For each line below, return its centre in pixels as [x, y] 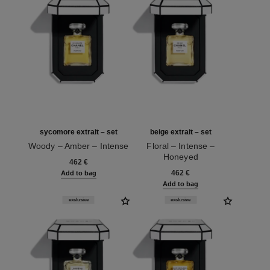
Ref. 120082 [51, 156]
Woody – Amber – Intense [78, 146]
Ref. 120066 [154, 167]
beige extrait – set [181, 132]
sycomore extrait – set [78, 132]
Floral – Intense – [181, 146]
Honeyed [181, 156]
